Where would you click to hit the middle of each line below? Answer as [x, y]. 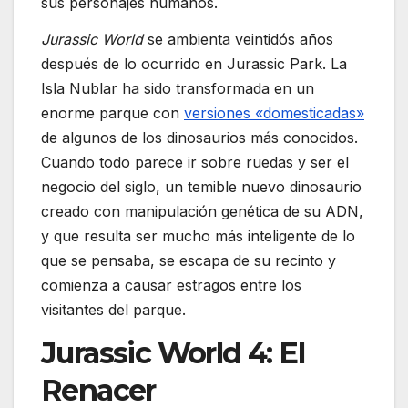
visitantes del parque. [113, 310]
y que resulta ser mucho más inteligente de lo [198, 236]
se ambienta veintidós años [238, 40]
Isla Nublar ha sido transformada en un [178, 89]
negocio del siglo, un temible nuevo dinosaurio [201, 187]
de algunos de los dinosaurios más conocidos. [199, 138]
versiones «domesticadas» [274, 113]
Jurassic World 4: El [173, 352]
